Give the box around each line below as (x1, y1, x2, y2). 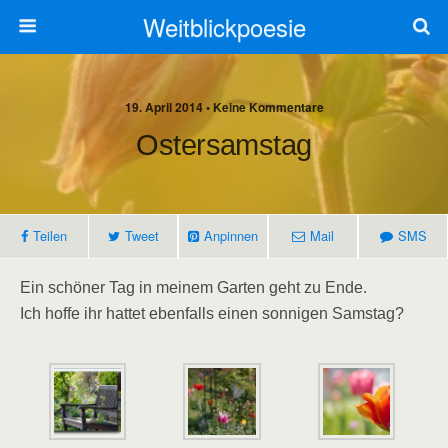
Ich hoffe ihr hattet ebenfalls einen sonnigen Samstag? (20, 305, 404, 322)
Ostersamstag (136, 129, 312, 161)
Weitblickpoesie (142, 9, 306, 44)
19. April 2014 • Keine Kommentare (124, 98, 324, 116)
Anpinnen (204, 226, 258, 245)
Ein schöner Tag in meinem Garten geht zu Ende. (20, 279, 367, 296)
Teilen (33, 226, 67, 245)
